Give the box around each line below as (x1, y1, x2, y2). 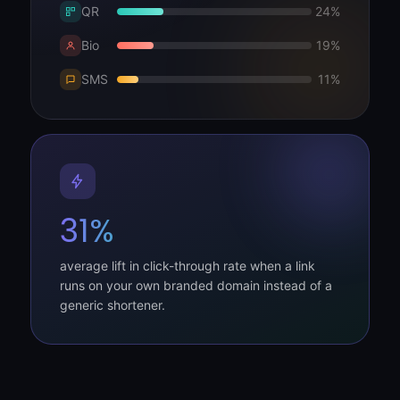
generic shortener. (60, 296, 165, 312)
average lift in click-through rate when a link (60, 257, 315, 273)
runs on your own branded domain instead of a (60, 277, 332, 293)
